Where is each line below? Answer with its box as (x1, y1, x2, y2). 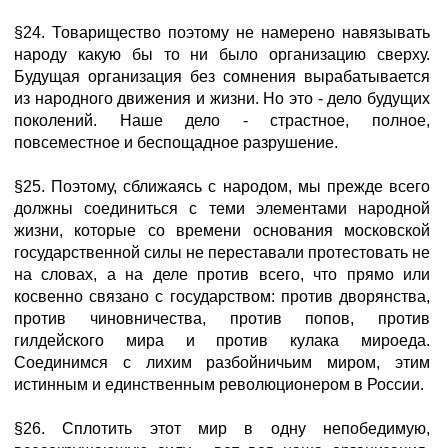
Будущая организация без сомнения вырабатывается (14, 68, 430, 85)
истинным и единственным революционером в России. (14, 376, 424, 393)
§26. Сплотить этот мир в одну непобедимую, (14, 420, 430, 437)
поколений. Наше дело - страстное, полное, (14, 112, 430, 129)
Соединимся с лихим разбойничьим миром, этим (14, 354, 430, 371)
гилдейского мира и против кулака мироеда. (14, 332, 430, 349)
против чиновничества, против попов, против (14, 310, 430, 327)
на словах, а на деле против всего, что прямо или (14, 266, 430, 283)
